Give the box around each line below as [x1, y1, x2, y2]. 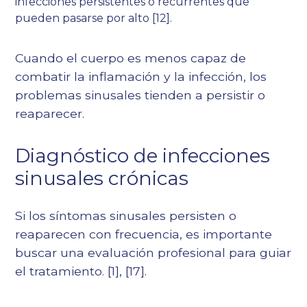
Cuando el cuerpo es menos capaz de [15, 51, 247, 66]
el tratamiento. [15, 264, 108, 279]
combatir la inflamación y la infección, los [15, 69, 267, 84]
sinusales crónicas [15, 167, 189, 191]
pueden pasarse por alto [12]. [15, 12, 173, 25]
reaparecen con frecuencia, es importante [15, 227, 273, 242]
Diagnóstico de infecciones [15, 144, 271, 168]
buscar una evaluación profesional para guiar [15, 245, 292, 260]
